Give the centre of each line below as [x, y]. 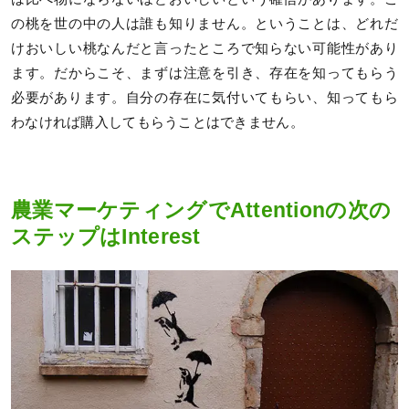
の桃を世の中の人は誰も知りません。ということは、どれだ [204, 24]
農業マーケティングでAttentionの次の [201, 210]
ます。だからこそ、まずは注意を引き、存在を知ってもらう [204, 73]
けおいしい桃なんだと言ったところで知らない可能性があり [204, 49]
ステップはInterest [106, 236]
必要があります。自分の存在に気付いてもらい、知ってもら [204, 98]
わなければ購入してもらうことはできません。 [157, 123]
